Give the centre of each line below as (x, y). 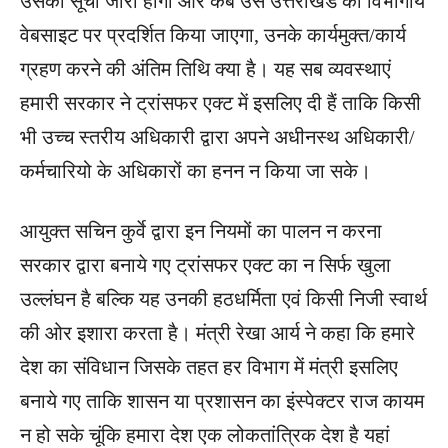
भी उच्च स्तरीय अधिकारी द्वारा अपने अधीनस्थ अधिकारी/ (217, 137)
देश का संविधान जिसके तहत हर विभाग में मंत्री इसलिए (209, 367)
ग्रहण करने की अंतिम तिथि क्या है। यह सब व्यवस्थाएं (205, 69)
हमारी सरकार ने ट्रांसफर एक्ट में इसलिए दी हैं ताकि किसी (220, 103)
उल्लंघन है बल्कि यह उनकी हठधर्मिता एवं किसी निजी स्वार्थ (223, 299)
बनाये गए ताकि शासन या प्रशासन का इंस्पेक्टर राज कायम (222, 401)
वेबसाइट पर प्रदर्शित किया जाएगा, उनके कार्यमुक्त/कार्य (213, 35)
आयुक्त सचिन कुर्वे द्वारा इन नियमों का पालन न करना (201, 231)
